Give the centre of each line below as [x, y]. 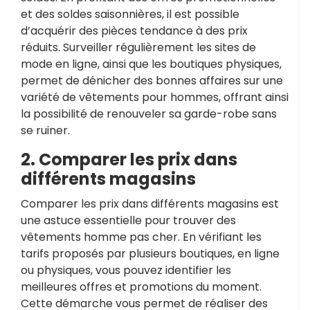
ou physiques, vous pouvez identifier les [126, 270]
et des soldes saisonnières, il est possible [130, 14]
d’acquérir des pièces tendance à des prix [134, 31]
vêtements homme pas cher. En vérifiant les [141, 237]
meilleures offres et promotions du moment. [141, 287]
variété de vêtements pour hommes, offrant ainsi [155, 97]
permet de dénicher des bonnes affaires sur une [152, 81]
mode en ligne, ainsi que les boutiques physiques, [151, 64]
